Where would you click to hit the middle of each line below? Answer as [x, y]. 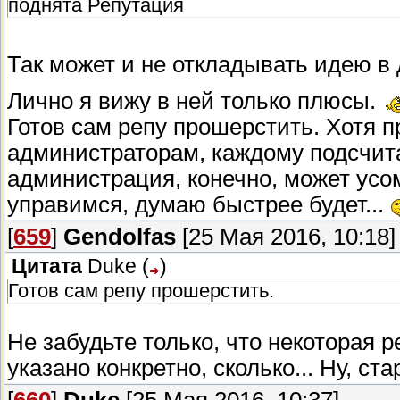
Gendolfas [120, 237]
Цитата [47, 267]
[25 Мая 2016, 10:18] [286, 237]
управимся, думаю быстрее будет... [199, 205]
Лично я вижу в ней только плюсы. [195, 101]
